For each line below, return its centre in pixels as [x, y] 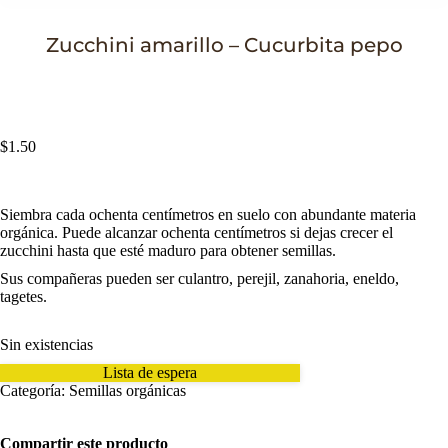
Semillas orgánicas [127, 390]
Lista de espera [150, 372]
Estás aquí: [258, 68]
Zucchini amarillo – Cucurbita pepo [224, 45]
